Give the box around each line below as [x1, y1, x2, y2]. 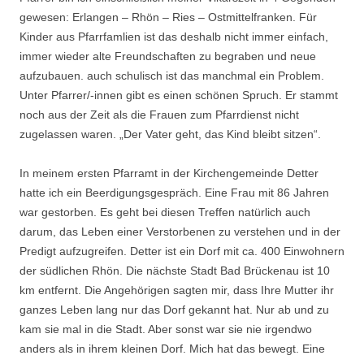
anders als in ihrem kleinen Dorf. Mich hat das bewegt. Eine [19, 342, 325, 355]
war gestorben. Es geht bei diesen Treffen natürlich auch [19, 206, 310, 219]
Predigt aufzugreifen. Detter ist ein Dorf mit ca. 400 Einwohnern [19, 245, 344, 258]
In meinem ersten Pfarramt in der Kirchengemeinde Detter [19, 167, 318, 180]
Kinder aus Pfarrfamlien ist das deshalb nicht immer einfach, [19, 30, 328, 43]
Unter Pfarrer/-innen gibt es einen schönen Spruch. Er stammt [19, 89, 338, 102]
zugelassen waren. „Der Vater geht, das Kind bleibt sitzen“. [19, 128, 321, 141]
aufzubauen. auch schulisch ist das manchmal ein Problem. [19, 69, 324, 82]
